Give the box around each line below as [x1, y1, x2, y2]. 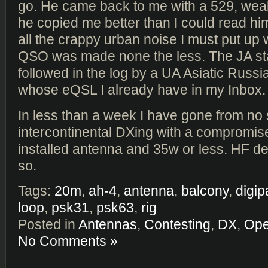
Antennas [78, 217, 137, 233]
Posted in [18, 217, 78, 233]
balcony [181, 183, 229, 199]
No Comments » [18, 233, 118, 249]
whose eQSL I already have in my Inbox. [18, 82, 266, 98]
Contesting [144, 217, 211, 233]
